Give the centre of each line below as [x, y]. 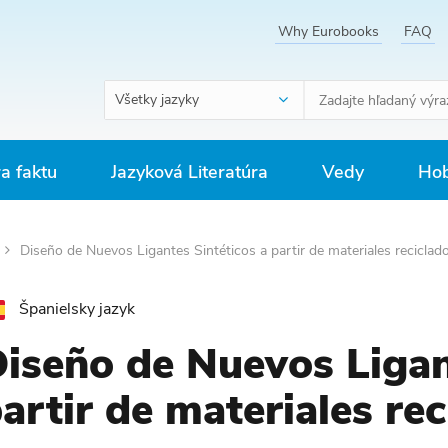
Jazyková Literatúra [189, 172]
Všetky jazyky [157, 99]
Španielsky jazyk [76, 309]
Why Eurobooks [328, 31]
